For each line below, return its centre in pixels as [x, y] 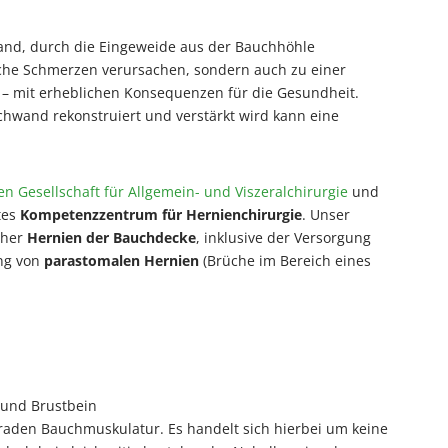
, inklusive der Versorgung [283, 237]
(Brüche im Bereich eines [285, 260]
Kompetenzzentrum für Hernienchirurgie [161, 214]
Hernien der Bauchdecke [111, 237]
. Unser [326, 214]
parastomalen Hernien [121, 260]
